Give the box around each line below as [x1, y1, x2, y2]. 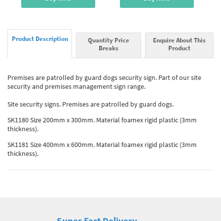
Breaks [98, 43, 118, 52]
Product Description [11, 34, 68, 42]
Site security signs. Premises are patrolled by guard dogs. [7, 99, 174, 109]
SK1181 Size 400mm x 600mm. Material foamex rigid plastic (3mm [7, 140, 197, 149]
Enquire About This [152, 36, 206, 44]
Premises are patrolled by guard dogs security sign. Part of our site [7, 73, 201, 82]
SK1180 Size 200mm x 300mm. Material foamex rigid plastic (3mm [7, 115, 197, 124]
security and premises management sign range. [7, 81, 146, 91]
